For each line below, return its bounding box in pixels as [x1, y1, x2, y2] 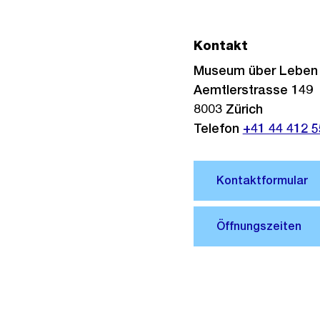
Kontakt [193, 38, 248, 53]
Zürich [225, 101, 263, 116]
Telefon [193, 121, 243, 136]
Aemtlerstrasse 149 [193, 82, 313, 97]
